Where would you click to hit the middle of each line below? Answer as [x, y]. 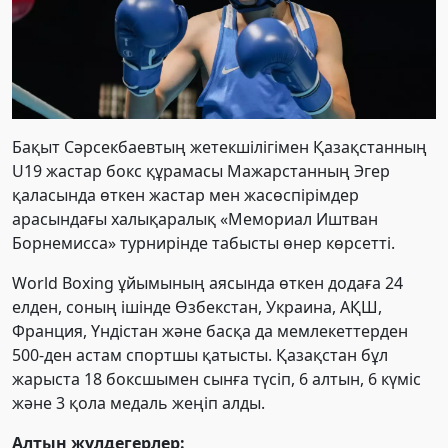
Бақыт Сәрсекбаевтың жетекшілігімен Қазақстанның [219, 147]
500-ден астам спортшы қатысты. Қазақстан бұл [200, 355]
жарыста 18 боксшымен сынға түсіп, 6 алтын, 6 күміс [216, 379]
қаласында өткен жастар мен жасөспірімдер [185, 195]
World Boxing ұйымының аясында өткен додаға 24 [207, 283]
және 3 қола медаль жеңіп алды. [138, 403]
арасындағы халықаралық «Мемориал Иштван [195, 219]
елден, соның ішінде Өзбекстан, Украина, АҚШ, [197, 307]
